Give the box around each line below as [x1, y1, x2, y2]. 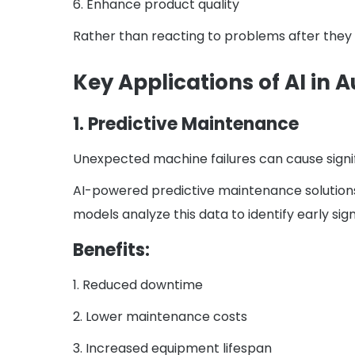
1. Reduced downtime [73, 276, 203, 295]
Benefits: [73, 238, 150, 263]
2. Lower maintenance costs [73, 307, 247, 326]
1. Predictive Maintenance [73, 112, 299, 137]
